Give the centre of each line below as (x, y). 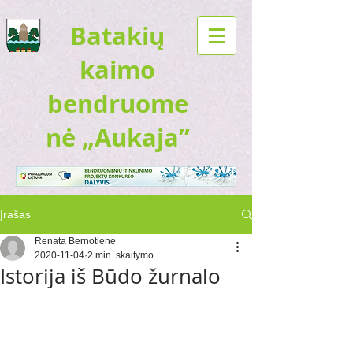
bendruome (117, 104)
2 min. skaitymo (121, 255)
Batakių (117, 36)
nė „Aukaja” (117, 137)
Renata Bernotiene (75, 241)
